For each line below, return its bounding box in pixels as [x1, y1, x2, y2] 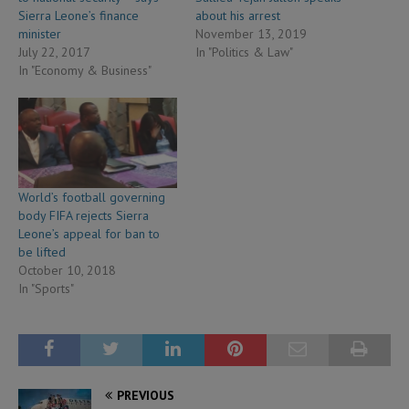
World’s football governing [18, 189, 165, 206]
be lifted [18, 244, 66, 261]
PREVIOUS [117, 387, 174, 404]
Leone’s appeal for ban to [18, 225, 160, 243]
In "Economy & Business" [18, 62, 152, 79]
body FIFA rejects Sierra [18, 207, 149, 225]
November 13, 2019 [195, 26, 307, 43]
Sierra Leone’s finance [18, 7, 139, 25]
